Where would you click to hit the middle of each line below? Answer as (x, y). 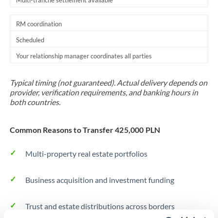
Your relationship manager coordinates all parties (84, 56)
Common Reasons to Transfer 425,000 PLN (85, 130)
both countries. (35, 102)
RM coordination (39, 24)
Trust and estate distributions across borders (100, 206)
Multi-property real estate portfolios (86, 154)
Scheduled (30, 40)
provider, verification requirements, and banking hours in (104, 92)
